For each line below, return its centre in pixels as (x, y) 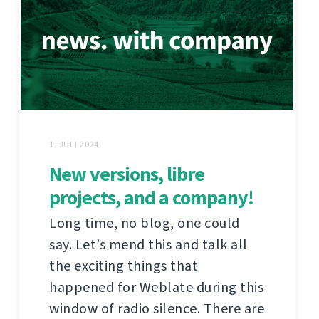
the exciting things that (124, 266)
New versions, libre (127, 174)
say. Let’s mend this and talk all (148, 245)
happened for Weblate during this (156, 288)
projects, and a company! (151, 198)
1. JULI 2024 (74, 145)
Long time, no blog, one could (145, 224)
